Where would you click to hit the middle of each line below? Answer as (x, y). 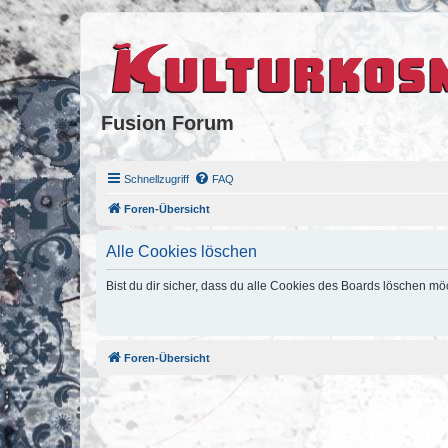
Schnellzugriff (156, 178)
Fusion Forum (167, 123)
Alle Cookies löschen (181, 251)
